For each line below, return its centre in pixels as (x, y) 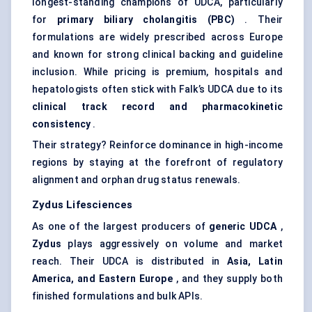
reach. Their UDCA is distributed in (130, 262)
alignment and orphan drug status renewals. (136, 180)
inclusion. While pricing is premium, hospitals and (157, 72)
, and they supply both (227, 279)
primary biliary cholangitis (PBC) (146, 20)
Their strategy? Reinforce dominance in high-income (157, 145)
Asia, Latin (255, 262)
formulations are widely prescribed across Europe (157, 37)
